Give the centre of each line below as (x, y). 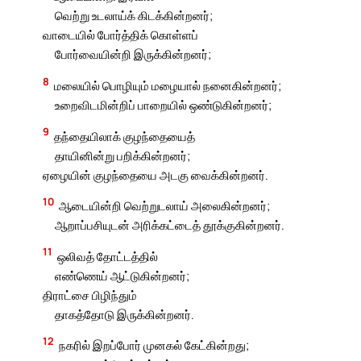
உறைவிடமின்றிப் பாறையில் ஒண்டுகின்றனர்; (163, 104)
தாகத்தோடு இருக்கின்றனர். (124, 314)
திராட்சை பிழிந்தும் (90, 295)
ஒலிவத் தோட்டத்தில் (108, 256)
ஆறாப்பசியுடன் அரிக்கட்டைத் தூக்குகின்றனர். (169, 225)
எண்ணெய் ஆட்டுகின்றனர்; (122, 275)
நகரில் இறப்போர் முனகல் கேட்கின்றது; (154, 345)
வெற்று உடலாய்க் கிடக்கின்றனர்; (133, 16)
